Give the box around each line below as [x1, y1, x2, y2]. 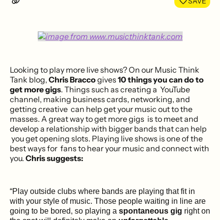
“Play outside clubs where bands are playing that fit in [10, 187, 195, 195]
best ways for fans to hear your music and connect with [10, 143, 209, 153]
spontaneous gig [119, 206, 182, 215]
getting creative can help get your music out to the [10, 104, 192, 114]
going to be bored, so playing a [10, 206, 119, 215]
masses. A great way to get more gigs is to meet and [10, 113, 198, 124]
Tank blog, [10, 74, 49, 84]
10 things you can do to [118, 74, 204, 84]
